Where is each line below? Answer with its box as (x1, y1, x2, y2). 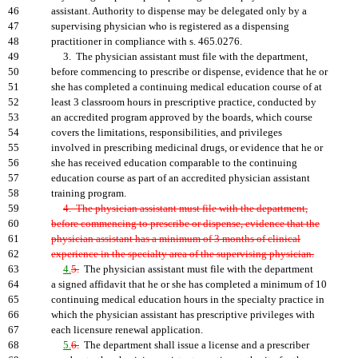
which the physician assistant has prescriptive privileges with (51, 309, 315, 320)
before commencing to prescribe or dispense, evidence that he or (51, 66, 328, 78)
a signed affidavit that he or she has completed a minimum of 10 (51, 279, 327, 290)
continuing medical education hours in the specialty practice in (51, 294, 324, 305)
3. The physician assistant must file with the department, (51, 51, 308, 62)
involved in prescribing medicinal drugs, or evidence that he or (51, 142, 323, 153)
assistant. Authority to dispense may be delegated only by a (51, 6, 307, 17)
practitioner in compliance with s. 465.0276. (51, 36, 242, 47)
